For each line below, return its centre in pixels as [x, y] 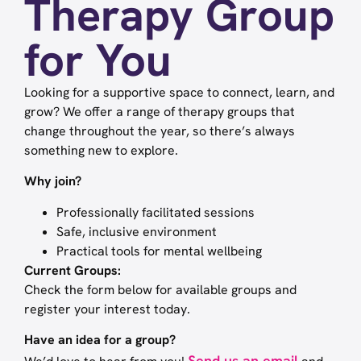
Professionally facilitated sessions [156, 212]
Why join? [53, 181]
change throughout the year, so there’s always [160, 131]
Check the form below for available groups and [160, 289]
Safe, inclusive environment [137, 231]
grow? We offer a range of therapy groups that [160, 112]
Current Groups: [73, 270]
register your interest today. [107, 309]
